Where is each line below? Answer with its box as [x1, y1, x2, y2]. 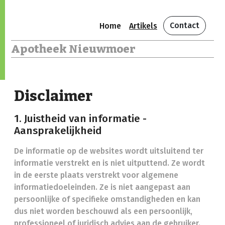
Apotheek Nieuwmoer [11, 42, 136, 56]
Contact [170, 21, 199, 30]
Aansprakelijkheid [14, 125, 102, 137]
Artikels [129, 21, 157, 31]
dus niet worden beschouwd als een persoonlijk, [14, 206, 192, 216]
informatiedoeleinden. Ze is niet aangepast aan [14, 182, 190, 192]
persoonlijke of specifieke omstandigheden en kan [14, 194, 200, 204]
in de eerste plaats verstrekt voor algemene [14, 170, 178, 180]
